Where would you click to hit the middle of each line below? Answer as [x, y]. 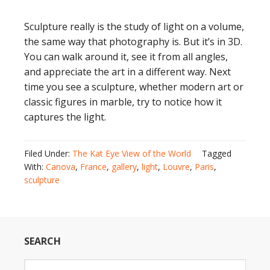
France [93, 167]
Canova [61, 167]
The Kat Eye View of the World [132, 153]
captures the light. [65, 117]
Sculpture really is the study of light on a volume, [134, 27]
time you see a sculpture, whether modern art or [134, 87]
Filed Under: [48, 153]
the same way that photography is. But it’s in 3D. [133, 42]
